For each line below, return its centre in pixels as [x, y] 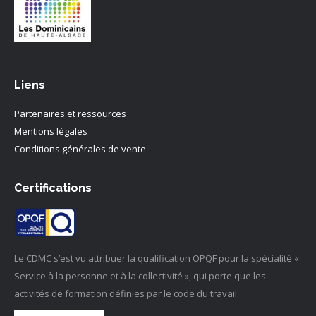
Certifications [53, 188]
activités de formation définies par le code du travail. [127, 293]
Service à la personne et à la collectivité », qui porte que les [140, 275]
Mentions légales [51, 131]
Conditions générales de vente [80, 148]
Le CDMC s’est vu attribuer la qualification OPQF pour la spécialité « [157, 258]
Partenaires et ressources [71, 113]
